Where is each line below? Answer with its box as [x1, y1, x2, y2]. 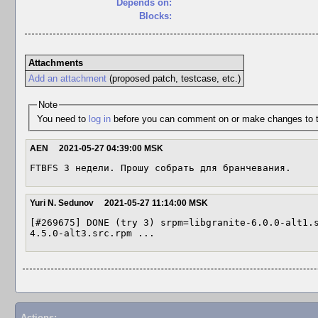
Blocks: [139, 11, 172, 21]
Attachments [28, 57, 83, 68]
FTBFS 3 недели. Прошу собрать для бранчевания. [30, 163, 291, 173]
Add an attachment [28, 73, 106, 84]
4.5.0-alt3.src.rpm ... [30, 228, 155, 238]
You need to [36, 113, 89, 124]
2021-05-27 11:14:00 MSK [104, 198, 208, 208]
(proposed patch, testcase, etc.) [106, 73, 241, 84]
